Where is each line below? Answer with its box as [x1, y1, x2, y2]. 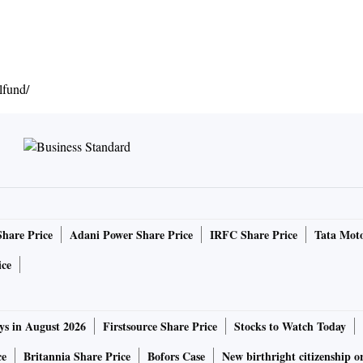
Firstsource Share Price [103, 318, 217, 335]
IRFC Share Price [210, 226, 297, 243]
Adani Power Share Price [70, 226, 193, 243]
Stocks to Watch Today [234, 318, 346, 335]
